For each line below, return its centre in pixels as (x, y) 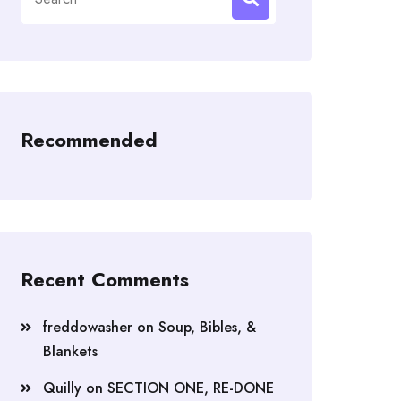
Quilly (62, 388)
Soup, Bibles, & (207, 328)
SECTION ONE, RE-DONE (191, 388)
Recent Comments (105, 280)
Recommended (89, 140)
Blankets (70, 352)
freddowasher (88, 328)
